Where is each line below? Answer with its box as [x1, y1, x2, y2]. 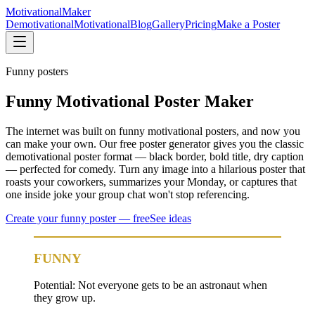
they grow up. [34, 292, 96, 304]
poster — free [86, 212, 150, 224]
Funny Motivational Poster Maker [6, 91, 254, 110]
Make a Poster [217, 18, 280, 30]
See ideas [150, 212, 191, 224]
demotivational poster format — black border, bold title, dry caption [6, 150, 304, 162]
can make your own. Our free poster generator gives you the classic [6, 137, 304, 150]
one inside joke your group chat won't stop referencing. [6, 188, 250, 200]
